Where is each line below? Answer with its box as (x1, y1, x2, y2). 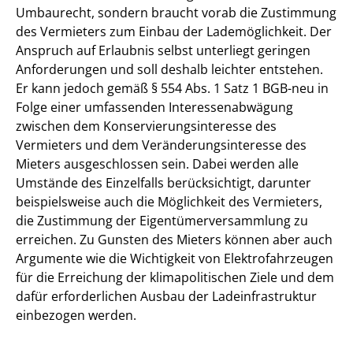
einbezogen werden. (16, 307, 136, 325)
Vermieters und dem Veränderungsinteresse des (16, 136, 307, 154)
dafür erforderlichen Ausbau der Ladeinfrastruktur (16, 288, 317, 306)
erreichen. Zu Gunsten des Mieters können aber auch (16, 231, 333, 249)
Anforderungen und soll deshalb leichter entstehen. (16, 61, 323, 79)
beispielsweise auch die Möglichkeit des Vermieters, (16, 193, 322, 211)
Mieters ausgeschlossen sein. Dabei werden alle (16, 155, 299, 173)
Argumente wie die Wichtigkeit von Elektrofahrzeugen (16, 250, 333, 268)
